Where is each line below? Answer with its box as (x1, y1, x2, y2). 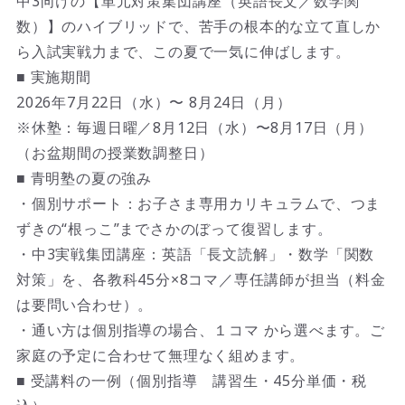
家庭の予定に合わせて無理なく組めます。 (15, 345, 306, 366)
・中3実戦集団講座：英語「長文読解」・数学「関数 (15, 244, 375, 265)
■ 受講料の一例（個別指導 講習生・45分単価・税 (15, 371, 367, 391)
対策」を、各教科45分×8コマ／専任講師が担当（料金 (15, 269, 386, 290)
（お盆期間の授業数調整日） (15, 143, 214, 164)
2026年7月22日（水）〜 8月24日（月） (15, 92, 292, 113)
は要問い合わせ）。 (15, 295, 154, 316)
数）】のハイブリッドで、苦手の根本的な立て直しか (15, 16, 381, 37)
